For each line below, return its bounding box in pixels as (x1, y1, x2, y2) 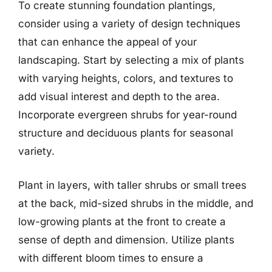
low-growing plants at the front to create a (18, 215, 226, 228)
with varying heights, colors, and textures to (18, 72, 233, 84)
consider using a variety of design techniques (18, 18, 240, 30)
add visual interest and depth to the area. (18, 90, 220, 103)
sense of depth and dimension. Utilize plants (18, 233, 234, 246)
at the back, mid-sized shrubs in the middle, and (18, 197, 253, 209)
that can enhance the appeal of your (18, 36, 197, 48)
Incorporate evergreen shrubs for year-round (18, 109, 237, 121)
